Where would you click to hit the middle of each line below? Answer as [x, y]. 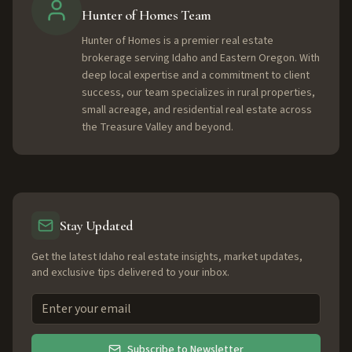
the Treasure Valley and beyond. [158, 127]
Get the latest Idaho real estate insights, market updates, [167, 257]
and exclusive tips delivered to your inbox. [130, 273]
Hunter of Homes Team [147, 15]
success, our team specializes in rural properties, [198, 93]
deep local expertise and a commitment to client [196, 75]
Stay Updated [97, 225]
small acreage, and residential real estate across [197, 110]
